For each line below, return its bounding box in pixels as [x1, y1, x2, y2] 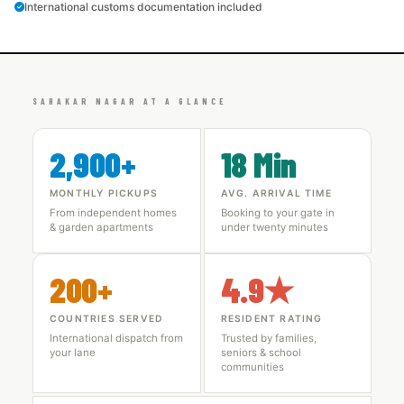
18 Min [220, 143, 297, 185]
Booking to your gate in [220, 207, 335, 219]
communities [220, 361, 284, 373]
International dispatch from [50, 332, 183, 344]
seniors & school [220, 346, 301, 359]
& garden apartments [50, 221, 153, 234]
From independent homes [50, 207, 177, 219]
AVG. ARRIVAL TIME [220, 188, 332, 199]
